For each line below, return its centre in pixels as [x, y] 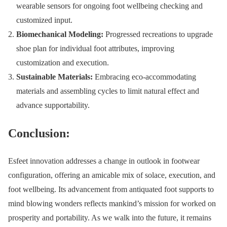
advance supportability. [53, 105]
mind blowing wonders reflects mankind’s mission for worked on [112, 204]
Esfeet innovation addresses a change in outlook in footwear [104, 161]
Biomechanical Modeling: [60, 34]
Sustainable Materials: [54, 77]
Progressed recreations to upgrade [158, 34]
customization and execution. [63, 63]
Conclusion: [39, 134]
